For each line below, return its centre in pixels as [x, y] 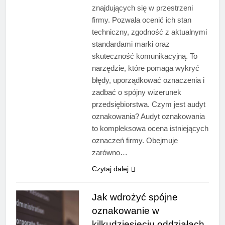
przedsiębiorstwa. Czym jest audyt [148, 104]
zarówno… [109, 153]
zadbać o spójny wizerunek [136, 92]
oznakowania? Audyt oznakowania [148, 117]
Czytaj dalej [110, 169]
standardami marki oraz [131, 44]
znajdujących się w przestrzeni [142, 8]
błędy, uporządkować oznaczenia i [148, 80]
